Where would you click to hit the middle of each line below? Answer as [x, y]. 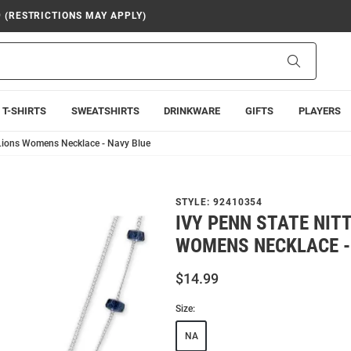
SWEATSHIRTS [105, 111]
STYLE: [194, 202]
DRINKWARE [192, 111]
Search [316, 60]
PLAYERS [319, 111]
